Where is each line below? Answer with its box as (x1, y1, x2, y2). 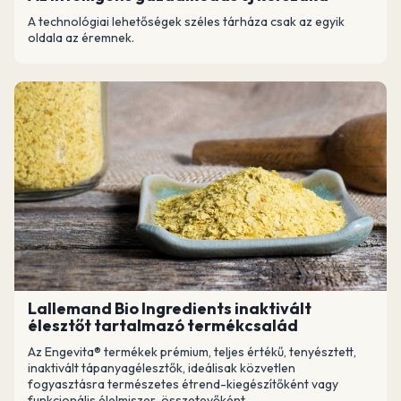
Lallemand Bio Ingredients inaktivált (28, 297, 311, 319)
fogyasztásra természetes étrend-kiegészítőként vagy (28, 375, 338, 392)
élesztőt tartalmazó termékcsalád (28, 314, 298, 336)
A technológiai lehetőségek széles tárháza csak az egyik (28, 13, 345, 30)
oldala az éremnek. (28, 29, 134, 46)
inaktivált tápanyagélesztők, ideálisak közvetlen (28, 359, 295, 376)
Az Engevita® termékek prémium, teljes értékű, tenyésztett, (28, 343, 356, 360)
